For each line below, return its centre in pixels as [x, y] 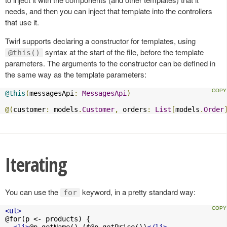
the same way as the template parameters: [76, 74]
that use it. [22, 22]
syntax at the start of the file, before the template [123, 52]
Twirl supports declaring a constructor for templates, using [100, 41]
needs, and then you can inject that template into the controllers [109, 11]
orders [133, 110]
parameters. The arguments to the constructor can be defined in [110, 63]
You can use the [33, 192]
